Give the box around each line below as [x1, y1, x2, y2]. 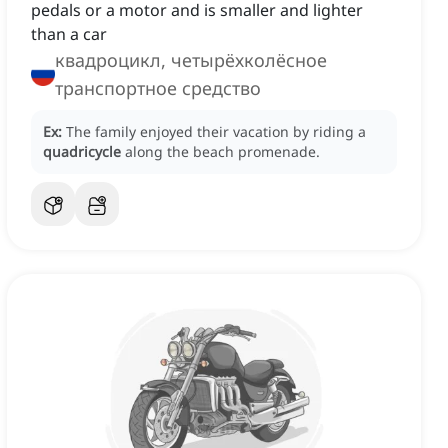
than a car [31, 23, 107, 46]
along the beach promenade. [125, 142, 320, 162]
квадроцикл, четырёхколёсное [55, 48, 327, 73]
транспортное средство [55, 76, 261, 101]
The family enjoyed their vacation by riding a [66, 122, 366, 142]
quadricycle [43, 142, 121, 162]
